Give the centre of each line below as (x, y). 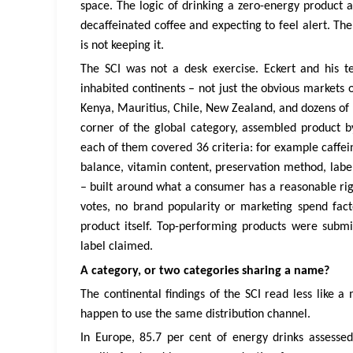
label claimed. (117, 247)
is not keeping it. (122, 45)
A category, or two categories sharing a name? (205, 271)
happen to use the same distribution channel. (195, 314)
